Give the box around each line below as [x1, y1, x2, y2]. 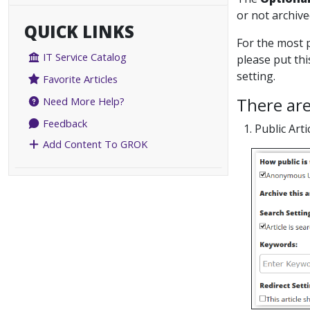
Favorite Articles [40, 72, 118, 86]
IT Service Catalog [40, 50, 127, 64]
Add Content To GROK [40, 137, 148, 152]
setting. [237, 69, 275, 84]
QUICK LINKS [24, 20, 134, 43]
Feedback [40, 116, 88, 131]
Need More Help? [40, 94, 125, 109]
